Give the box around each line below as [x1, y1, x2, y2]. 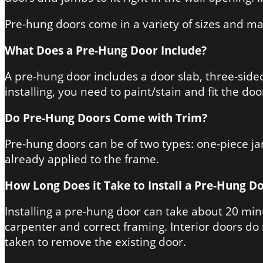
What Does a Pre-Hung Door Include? [5, 42, 207, 58]
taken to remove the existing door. [5, 234, 186, 249]
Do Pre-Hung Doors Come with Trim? [5, 110, 207, 125]
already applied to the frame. [5, 151, 159, 167]
